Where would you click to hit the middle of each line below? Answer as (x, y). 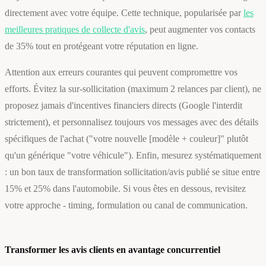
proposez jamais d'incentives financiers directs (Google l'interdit (123, 106)
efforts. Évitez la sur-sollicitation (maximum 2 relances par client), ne (133, 89)
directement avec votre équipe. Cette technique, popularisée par (124, 13)
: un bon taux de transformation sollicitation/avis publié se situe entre (132, 172)
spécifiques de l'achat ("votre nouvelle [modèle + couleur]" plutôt (126, 139)
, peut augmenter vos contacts (200, 30)
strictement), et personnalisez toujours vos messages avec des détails (132, 122)
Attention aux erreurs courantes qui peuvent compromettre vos (121, 72)
